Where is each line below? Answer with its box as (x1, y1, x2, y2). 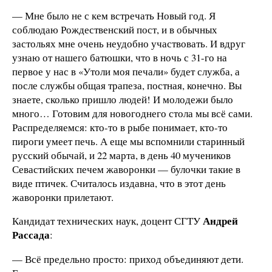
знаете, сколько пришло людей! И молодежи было (12, 92, 233, 106)
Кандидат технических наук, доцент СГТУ (12, 214, 203, 228)
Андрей (203, 213, 238, 229)
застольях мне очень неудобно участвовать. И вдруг (12, 36, 245, 50)
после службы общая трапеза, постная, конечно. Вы (12, 78, 242, 92)
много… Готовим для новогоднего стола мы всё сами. (12, 106, 253, 120)
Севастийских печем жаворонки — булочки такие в (12, 161, 240, 176)
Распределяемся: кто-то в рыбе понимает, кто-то (12, 120, 228, 134)
